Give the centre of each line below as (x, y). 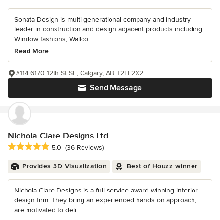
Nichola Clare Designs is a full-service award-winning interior (106, 190)
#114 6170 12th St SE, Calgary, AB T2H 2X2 (80, 73)
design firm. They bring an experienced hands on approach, (105, 200)
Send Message (116, 88)
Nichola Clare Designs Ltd (58, 135)
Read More (31, 51)
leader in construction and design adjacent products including (108, 29)
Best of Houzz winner (162, 166)
